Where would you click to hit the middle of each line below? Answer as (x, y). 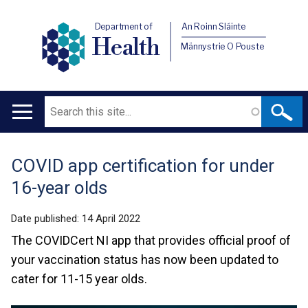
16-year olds (59, 188)
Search (60, 104)
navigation (44, 151)
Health (126, 47)
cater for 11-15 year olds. (79, 279)
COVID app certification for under (143, 166)
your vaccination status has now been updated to (145, 260)
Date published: (46, 219)
